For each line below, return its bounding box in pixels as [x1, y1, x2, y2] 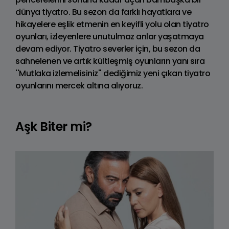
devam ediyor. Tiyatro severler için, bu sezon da [15, 42, 200, 55]
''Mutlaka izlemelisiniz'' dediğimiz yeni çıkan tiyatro [15, 67, 210, 79]
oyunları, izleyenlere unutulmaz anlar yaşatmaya [15, 30, 204, 42]
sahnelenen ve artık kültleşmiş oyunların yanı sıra [15, 55, 204, 67]
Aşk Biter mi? [15, 118, 92, 135]
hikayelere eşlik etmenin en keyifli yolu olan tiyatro [15, 18, 209, 30]
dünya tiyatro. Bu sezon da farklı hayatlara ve [15, 6, 191, 18]
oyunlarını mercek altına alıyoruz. [15, 79, 143, 91]
